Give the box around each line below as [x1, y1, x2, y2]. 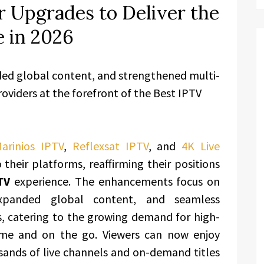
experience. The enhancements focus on [10, 174, 220, 189]
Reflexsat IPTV [72, 138, 148, 153]
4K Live [181, 138, 220, 153]
